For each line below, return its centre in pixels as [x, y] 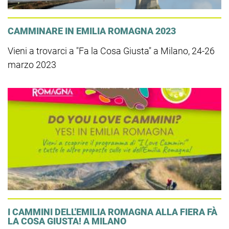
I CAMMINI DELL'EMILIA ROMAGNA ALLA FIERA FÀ [112, 212]
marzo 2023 [32, 65]
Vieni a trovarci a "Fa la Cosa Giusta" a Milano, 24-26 [111, 51]
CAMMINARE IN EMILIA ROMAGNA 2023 [92, 31]
